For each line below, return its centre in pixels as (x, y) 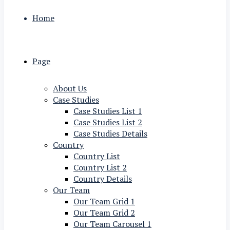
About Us (70, 89)
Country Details (103, 179)
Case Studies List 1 (108, 111)
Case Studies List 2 (108, 122)
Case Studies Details (110, 134)
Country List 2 (100, 168)
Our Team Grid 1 (104, 202)
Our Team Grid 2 (104, 213)
